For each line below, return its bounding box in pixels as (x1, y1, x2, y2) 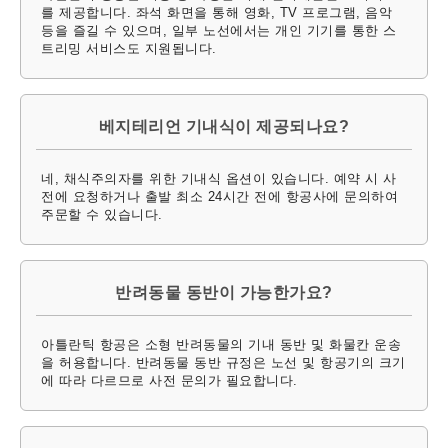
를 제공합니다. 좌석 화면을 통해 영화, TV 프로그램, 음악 (41, 4, 392, 20)
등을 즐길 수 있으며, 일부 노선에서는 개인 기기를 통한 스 (41, 22, 397, 38)
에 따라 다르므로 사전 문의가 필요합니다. (41, 372, 298, 388)
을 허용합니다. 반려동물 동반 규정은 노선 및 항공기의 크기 (41, 354, 406, 370)
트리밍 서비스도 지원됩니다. (41, 40, 217, 56)
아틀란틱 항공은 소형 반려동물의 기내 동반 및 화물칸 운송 (41, 336, 401, 352)
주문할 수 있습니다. (41, 206, 163, 222)
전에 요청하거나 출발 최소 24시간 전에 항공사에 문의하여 (41, 188, 398, 204)
